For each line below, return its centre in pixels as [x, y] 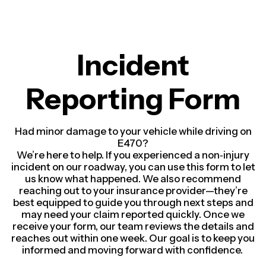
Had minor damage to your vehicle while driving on [133, 131]
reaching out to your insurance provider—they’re [133, 191]
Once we [224, 214]
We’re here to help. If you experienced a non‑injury [133, 155]
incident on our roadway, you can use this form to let [133, 167]
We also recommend [192, 179]
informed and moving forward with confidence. [132, 250]
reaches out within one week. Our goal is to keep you [133, 238]
